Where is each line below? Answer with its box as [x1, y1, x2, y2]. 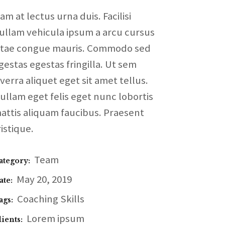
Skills [60, 192, 84, 205]
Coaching [17, 192, 58, 205]
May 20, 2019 [17, 173, 72, 186]
